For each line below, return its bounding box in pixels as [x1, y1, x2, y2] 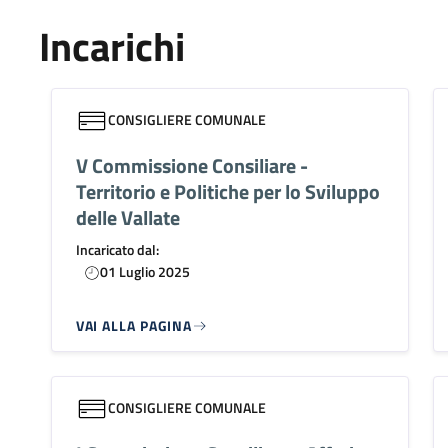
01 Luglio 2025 [99, 260, 190, 282]
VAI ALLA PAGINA [75, 314, 193, 336]
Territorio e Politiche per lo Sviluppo [75, 175, 380, 207]
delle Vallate [75, 201, 180, 233]
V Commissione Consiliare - [75, 149, 308, 181]
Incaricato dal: [75, 238, 159, 260]
